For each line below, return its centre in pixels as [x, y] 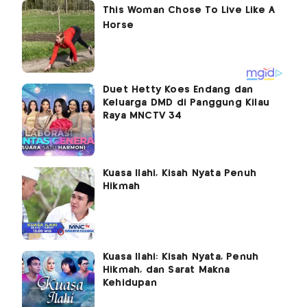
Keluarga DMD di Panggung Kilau [186, 102]
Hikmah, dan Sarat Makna [167, 270]
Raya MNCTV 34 [143, 115]
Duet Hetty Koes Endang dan [178, 89]
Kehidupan [130, 283]
